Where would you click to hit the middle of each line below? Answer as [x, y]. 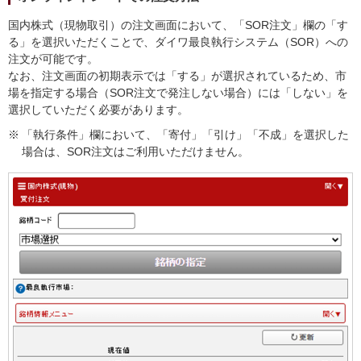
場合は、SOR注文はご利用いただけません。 [135, 151]
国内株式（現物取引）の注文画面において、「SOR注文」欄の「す [178, 25]
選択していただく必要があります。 [98, 109]
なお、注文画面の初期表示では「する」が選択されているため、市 [177, 75]
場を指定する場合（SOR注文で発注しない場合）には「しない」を [178, 92]
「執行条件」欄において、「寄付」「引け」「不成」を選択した [185, 134]
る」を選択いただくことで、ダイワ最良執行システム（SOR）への [178, 41]
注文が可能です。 [53, 58]
